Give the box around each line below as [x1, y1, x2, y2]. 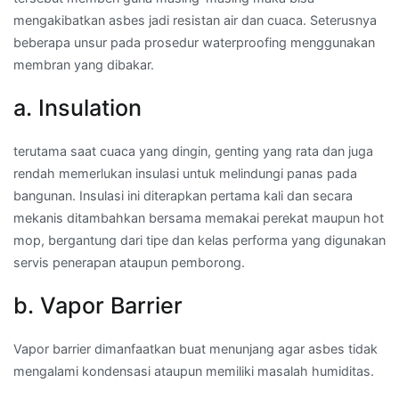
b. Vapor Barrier [13, 292, 183, 320]
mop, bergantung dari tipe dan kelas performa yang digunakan [13, 232, 386, 248]
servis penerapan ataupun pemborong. [13, 254, 245, 270]
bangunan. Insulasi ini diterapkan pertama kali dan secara [13, 187, 353, 203]
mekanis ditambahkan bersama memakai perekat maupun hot [13, 209, 384, 225]
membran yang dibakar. [13, 56, 154, 72]
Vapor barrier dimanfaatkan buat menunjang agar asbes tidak [13, 341, 378, 357]
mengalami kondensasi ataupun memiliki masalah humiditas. [13, 363, 374, 379]
